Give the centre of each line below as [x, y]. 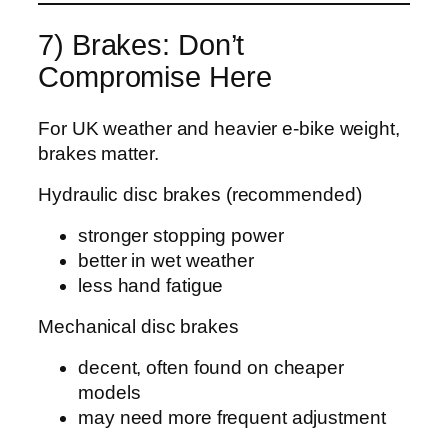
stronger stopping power [181, 236]
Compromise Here [155, 76]
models [109, 393]
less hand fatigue [151, 286]
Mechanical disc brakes [138, 326]
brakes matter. [98, 154]
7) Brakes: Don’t [141, 44]
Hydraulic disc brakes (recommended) [200, 194]
